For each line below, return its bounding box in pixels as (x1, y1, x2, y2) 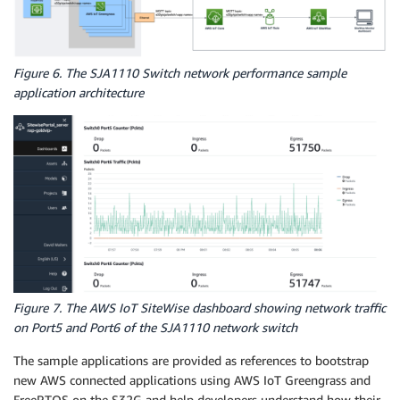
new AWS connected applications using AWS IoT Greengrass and (13, 372, 371, 388)
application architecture (13, 85, 144, 101)
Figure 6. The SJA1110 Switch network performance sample (13, 65, 346, 81)
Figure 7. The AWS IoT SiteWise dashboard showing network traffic (13, 300, 386, 316)
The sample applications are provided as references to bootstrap (13, 353, 369, 369)
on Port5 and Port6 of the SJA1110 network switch (13, 320, 297, 336)
